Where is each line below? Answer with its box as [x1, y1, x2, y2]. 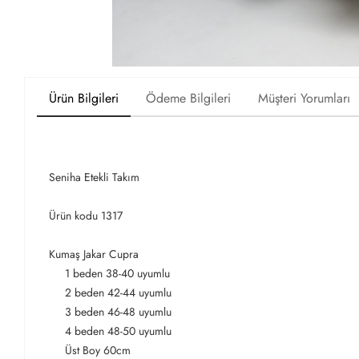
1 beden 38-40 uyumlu [49, 265, 170, 282]
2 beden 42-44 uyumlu [49, 284, 175, 301]
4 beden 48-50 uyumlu [49, 323, 171, 340]
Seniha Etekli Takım [49, 169, 139, 186]
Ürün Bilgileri [49, 89, 119, 108]
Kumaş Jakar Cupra [49, 246, 139, 263]
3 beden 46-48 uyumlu [49, 304, 175, 321]
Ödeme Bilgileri [146, 89, 231, 108]
